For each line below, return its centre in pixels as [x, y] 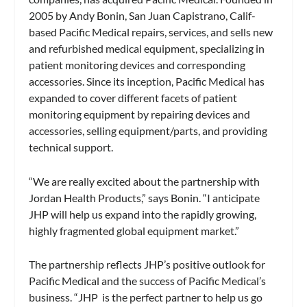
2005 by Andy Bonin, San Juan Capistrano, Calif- [143, 15]
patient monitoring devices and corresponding [137, 65]
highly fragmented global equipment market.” [134, 230]
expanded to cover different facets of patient [133, 98]
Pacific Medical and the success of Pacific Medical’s [148, 281]
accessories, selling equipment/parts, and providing [148, 131]
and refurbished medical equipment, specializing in [147, 48]
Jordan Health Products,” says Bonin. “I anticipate [145, 197]
